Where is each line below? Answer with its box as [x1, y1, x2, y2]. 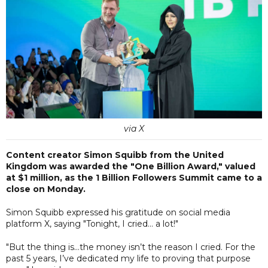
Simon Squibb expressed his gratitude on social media [6, 206, 230, 218]
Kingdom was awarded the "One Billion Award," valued [6, 160, 255, 172]
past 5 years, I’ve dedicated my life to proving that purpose [6, 252, 251, 264]
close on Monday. [6, 183, 86, 194]
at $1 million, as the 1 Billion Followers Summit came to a [6, 172, 262, 183]
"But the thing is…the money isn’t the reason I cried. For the [6, 241, 255, 252]
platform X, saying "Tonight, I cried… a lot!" [6, 218, 178, 229]
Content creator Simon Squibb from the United [6, 149, 224, 160]
